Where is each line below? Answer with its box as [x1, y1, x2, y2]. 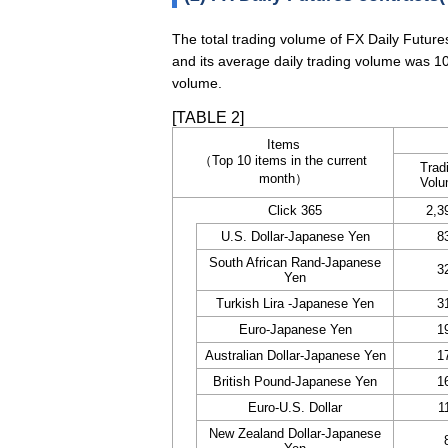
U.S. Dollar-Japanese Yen [220, 229, 370, 244]
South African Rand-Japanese [209, 255, 381, 270]
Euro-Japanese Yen [238, 322, 352, 337]
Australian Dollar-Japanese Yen [204, 348, 386, 363]
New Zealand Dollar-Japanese [209, 426, 381, 441]
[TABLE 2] [172, 109, 244, 126]
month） [258, 171, 308, 186]
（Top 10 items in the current [199, 153, 367, 168]
